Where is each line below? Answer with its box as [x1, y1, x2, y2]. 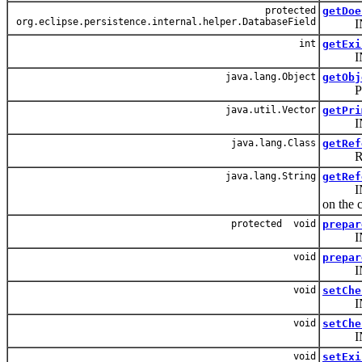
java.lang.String [220, 170, 316, 182]
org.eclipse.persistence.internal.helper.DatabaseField [11, 15, 316, 27]
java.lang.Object [220, 70, 316, 82]
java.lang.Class [225, 137, 316, 149]
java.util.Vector [220, 103, 316, 116]
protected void [231, 217, 316, 229]
